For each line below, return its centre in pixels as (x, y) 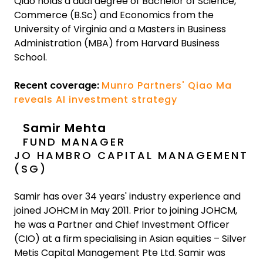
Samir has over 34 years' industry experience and (127, 196)
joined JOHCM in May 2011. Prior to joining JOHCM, (126, 210)
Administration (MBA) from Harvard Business (117, 43)
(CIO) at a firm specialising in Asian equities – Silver (130, 239)
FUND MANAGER (74, 142)
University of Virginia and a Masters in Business (120, 29)
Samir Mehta (65, 128)
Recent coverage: (58, 85)
